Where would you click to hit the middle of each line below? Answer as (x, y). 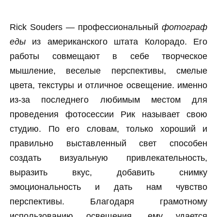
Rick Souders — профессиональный (86, 27)
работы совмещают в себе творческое (108, 56)
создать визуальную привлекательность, (108, 158)
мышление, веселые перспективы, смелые (108, 70)
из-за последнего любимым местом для (108, 100)
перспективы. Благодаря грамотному (108, 201)
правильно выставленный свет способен (108, 143)
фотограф (185, 27)
